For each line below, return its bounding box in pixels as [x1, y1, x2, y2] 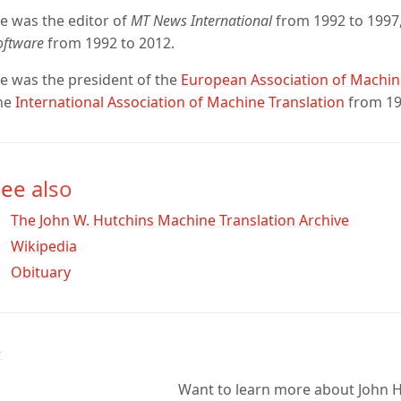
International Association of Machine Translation [15, 92, 345, 112]
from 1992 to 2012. [44, 33, 175, 53]
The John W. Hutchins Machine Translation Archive [11, 210, 349, 230]
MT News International [131, 11, 272, 30]
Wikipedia [11, 236, 77, 256]
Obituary [11, 262, 71, 282]
